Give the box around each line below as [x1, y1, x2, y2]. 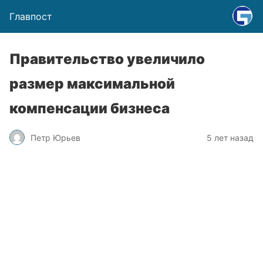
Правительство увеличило [9, 50, 205, 68]
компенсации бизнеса [9, 100, 170, 117]
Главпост [9, 11, 52, 22]
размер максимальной [9, 75, 175, 92]
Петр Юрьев [31, 132, 80, 143]
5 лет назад [207, 132, 254, 143]
